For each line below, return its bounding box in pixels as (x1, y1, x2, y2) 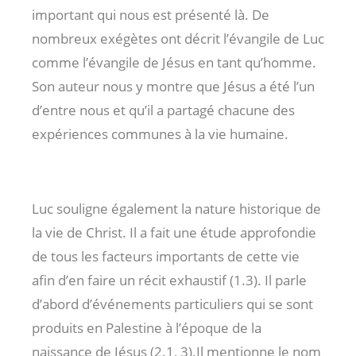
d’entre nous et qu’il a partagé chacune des (32, 100, 295, 119)
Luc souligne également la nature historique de (32, 199, 321, 218)
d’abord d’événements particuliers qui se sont (32, 294, 313, 313)
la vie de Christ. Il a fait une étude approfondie (32, 222, 316, 242)
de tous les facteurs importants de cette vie (32, 246, 300, 265)
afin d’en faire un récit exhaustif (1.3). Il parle (32, 270, 307, 289)
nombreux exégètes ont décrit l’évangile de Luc (32, 29, 324, 48)
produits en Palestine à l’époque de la (32, 318, 261, 337)
